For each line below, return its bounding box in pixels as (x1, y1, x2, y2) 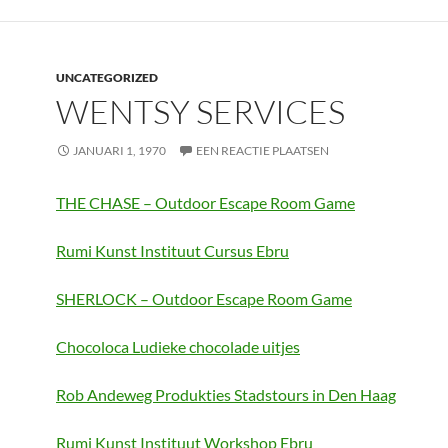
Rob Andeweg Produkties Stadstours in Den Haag (56, 385, 396, 404)
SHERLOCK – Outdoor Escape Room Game (56, 289, 352, 308)
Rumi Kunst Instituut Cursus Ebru (56, 241, 289, 260)
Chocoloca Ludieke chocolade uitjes (56, 337, 300, 356)
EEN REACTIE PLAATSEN (196, 143, 329, 158)
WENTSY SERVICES (56, 91, 345, 132)
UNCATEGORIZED (56, 70, 158, 85)
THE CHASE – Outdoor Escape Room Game (56, 193, 355, 212)
